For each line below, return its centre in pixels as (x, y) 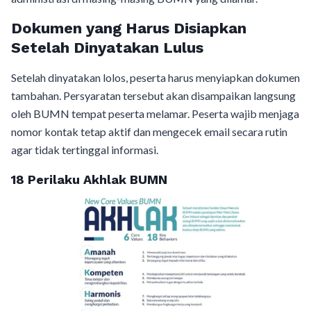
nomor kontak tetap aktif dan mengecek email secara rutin (149, 132)
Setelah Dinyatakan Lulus (107, 48)
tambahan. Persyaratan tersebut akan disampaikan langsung (153, 96)
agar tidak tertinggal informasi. (85, 150)
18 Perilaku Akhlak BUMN (89, 180)
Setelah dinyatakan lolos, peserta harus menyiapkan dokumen (155, 78)
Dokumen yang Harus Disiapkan (129, 28)
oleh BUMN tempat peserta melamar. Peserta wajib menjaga (155, 114)
